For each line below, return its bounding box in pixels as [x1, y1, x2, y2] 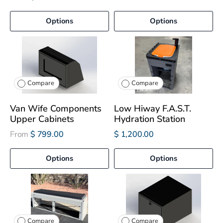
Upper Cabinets [10, 113, 74, 125]
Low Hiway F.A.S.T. [114, 103, 191, 115]
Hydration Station [114, 113, 185, 125]
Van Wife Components [10, 103, 102, 115]
